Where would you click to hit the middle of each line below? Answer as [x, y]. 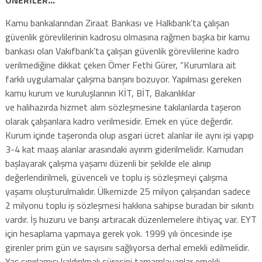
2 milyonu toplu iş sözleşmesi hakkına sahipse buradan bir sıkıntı [129, 205]
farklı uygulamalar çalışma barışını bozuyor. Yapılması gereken [123, 79]
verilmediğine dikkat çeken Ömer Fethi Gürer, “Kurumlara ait [120, 65]
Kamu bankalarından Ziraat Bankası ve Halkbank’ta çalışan [117, 23]
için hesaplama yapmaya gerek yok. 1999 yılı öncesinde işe [118, 233]
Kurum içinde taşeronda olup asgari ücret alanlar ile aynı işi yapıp [129, 135]
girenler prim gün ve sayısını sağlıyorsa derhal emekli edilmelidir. [127, 247]
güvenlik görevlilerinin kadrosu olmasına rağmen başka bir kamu [127, 37]
